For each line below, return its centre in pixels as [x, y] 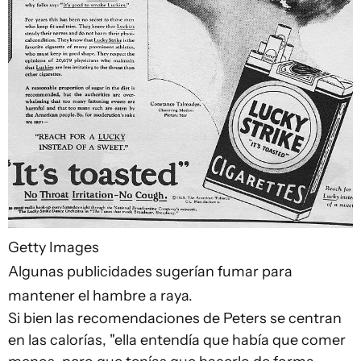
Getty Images [54, 248]
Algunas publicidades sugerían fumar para [150, 272]
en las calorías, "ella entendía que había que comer [177, 340]
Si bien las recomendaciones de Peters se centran [175, 319]
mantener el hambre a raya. [100, 296]
